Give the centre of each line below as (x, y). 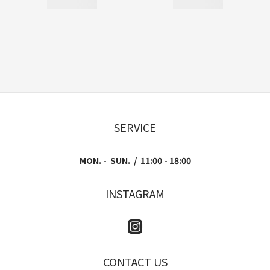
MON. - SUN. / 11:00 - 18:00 (135, 160)
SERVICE (135, 127)
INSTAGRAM (135, 193)
